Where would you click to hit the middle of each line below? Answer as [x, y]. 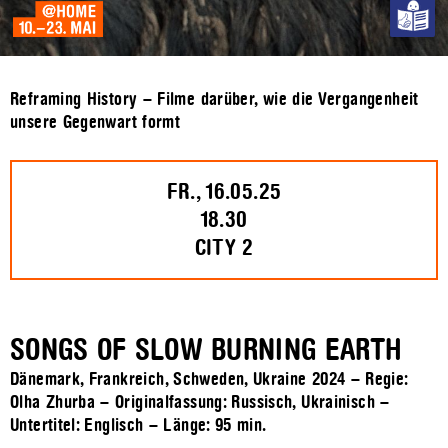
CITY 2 [224, 248]
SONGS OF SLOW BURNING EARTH [206, 350]
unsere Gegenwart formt [95, 122]
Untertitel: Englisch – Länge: [113, 426]
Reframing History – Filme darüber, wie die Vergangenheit [214, 99]
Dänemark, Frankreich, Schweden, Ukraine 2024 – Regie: [209, 380]
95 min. [241, 426]
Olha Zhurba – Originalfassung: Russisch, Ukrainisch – [200, 403]
